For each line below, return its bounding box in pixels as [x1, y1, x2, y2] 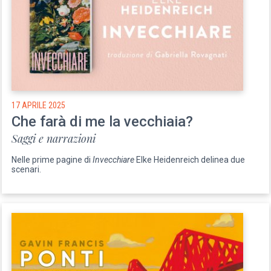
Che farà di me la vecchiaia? [11, 113, 194, 130]
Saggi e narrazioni [11, 131, 96, 146]
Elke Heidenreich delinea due [134, 154, 246, 165]
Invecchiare [93, 154, 135, 165]
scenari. [11, 164, 42, 174]
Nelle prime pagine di [11, 154, 93, 165]
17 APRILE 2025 [11, 100, 66, 110]
